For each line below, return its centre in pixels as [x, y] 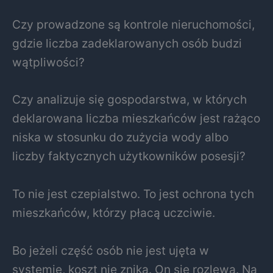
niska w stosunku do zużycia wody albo [120, 137]
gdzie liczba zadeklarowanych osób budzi [127, 43]
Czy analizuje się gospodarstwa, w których [129, 100]
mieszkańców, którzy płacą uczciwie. [114, 212]
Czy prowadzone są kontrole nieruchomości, [133, 24]
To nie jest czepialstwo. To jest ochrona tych [133, 193]
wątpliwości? [48, 62]
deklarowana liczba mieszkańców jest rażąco [136, 119]
